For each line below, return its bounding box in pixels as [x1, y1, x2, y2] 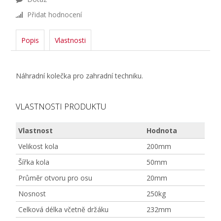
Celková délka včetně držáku [18, 205, 109, 214]
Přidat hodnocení [25, 10, 82, 19]
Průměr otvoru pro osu [18, 173, 93, 183]
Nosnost [18, 189, 46, 198]
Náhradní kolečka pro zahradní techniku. [16, 71, 144, 80]
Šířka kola [18, 157, 50, 167]
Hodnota [147, 126, 178, 135]
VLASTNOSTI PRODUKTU [16, 101, 107, 112]
